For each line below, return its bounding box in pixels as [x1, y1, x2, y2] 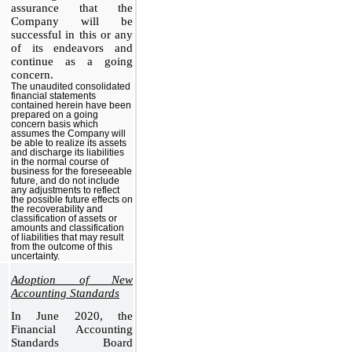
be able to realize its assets [11, 137, 126, 148]
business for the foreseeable [11, 166, 132, 176]
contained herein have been [11, 100, 131, 110]
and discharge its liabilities [11, 147, 124, 157]
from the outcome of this [11, 241, 112, 251]
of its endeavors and [11, 41, 133, 54]
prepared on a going [11, 109, 98, 119]
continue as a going [11, 54, 133, 68]
